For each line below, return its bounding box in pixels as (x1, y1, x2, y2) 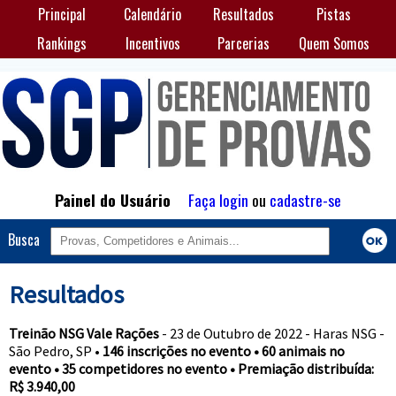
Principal (38, 4, 87, 26)
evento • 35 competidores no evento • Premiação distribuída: (8, 360, 374, 378)
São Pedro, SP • (8, 342, 103, 361)
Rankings (37, 33, 88, 55)
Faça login (188, 187, 248, 211)
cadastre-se (270, 187, 341, 211)
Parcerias (217, 33, 270, 55)
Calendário (124, 4, 182, 26)
